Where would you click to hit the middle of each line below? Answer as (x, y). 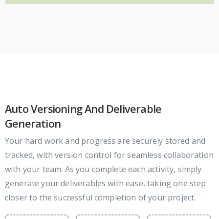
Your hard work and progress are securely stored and (105, 141)
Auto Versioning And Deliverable (83, 109)
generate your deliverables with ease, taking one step (106, 183)
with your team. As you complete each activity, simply (103, 169)
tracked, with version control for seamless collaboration (109, 155)
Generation (33, 123)
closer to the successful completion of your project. (100, 197)
